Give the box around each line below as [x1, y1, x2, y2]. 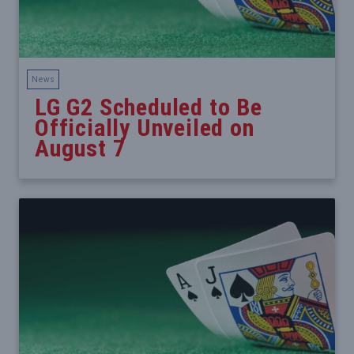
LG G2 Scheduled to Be [35, 93, 262, 122]
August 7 [35, 134, 126, 163]
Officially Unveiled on [35, 114, 254, 142]
